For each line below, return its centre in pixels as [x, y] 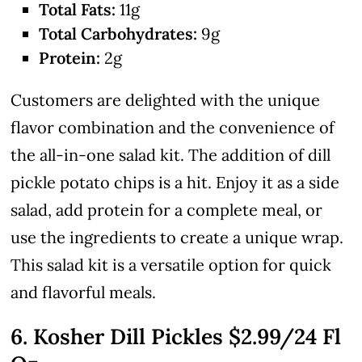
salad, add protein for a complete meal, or [167, 209]
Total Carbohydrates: [118, 33]
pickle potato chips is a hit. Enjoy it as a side [175, 182]
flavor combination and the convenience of [173, 127]
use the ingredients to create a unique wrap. [177, 237]
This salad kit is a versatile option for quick [171, 264]
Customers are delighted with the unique [166, 99]
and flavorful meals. [84, 292]
